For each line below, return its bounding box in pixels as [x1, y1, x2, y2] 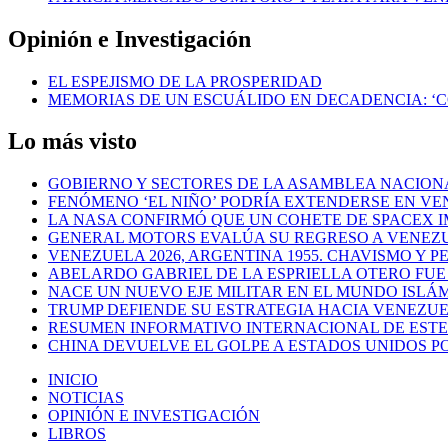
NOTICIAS [48, 389, 124, 407]
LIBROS [48, 425, 106, 443]
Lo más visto [8, 128, 137, 155]
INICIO [48, 371, 98, 389]
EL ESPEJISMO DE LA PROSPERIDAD [48, 72, 322, 90]
